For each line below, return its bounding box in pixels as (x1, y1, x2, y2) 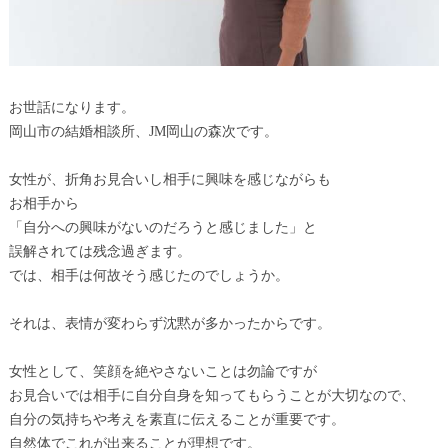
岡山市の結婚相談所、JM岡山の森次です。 (8, 123, 278, 139)
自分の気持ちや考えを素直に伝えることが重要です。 (8, 411, 345, 427)
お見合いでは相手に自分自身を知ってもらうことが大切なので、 (8, 387, 415, 403)
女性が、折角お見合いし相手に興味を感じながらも (8, 171, 331, 187)
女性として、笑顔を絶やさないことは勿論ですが (8, 363, 317, 379)
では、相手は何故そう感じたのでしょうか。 (8, 267, 289, 283)
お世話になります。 (8, 99, 135, 115)
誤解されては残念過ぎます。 (8, 243, 191, 259)
